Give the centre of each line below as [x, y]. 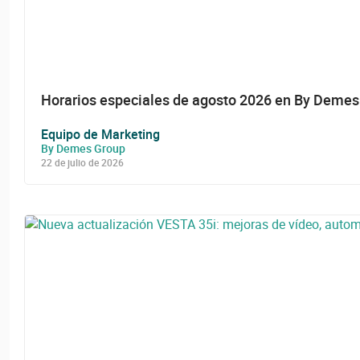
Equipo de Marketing [100, 134]
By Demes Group [83, 148]
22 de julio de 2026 [82, 162]
